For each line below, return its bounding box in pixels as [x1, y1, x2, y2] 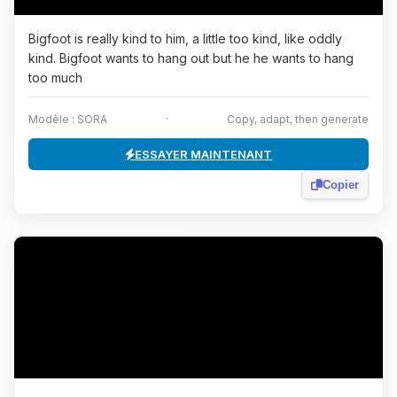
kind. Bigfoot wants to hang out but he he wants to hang [28, 51, 354, 66]
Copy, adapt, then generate [227, 113, 369, 126]
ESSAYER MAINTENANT [135, 147, 272, 161]
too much [28, 70, 82, 85]
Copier [323, 178, 359, 191]
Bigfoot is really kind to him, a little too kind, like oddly [28, 31, 342, 46]
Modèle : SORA [28, 113, 107, 126]
